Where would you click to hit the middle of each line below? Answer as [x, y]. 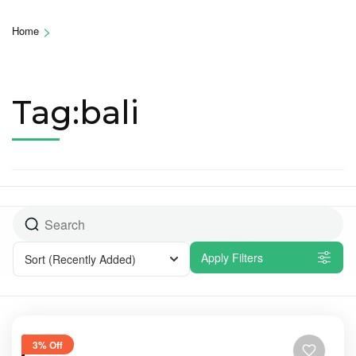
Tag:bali [75, 113]
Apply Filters [232, 258]
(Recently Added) [92, 259]
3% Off [48, 344]
